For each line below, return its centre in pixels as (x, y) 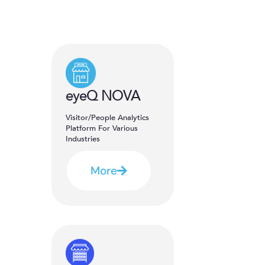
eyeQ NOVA (103, 96)
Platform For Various (102, 129)
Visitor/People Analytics (107, 118)
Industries (83, 139)
